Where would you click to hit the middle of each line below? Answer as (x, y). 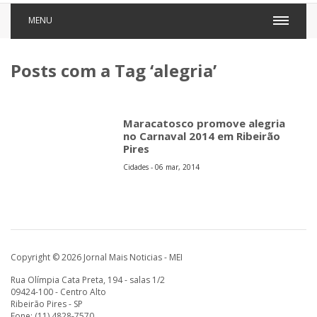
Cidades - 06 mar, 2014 (162, 167)
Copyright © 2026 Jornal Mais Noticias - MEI (97, 257)
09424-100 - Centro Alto (58, 292)
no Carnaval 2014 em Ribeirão (202, 136)
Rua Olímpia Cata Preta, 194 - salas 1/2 (88, 280)
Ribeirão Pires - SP (47, 304)
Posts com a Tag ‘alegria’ (114, 70)
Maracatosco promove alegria (204, 123)
